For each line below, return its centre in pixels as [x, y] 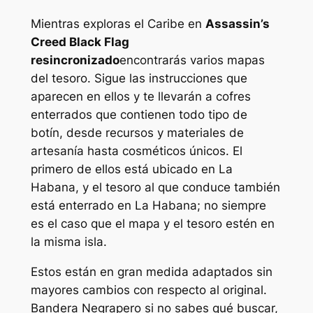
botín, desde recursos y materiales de [137, 133]
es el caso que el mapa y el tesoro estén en [152, 224]
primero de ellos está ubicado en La [131, 169]
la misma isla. [68, 242]
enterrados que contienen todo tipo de [139, 115]
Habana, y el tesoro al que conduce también [155, 188]
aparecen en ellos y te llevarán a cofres [140, 97]
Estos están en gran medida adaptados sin [151, 272]
